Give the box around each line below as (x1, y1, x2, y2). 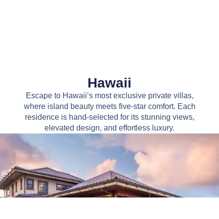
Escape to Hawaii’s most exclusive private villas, (25, 91, 194, 100)
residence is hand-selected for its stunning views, (24, 113, 195, 122)
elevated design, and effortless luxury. (44, 124, 175, 132)
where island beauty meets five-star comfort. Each (23, 102, 196, 111)
